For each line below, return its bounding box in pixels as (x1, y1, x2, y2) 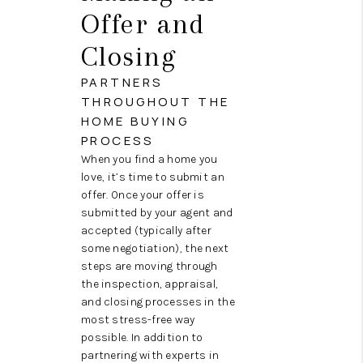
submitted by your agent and (80, 206, 233, 220)
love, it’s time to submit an (80, 170, 224, 185)
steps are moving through (80, 259, 218, 274)
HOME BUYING (80, 113, 190, 130)
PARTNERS (80, 74, 163, 92)
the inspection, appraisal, (80, 277, 219, 292)
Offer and (80, 8, 204, 41)
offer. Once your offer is (80, 188, 204, 203)
